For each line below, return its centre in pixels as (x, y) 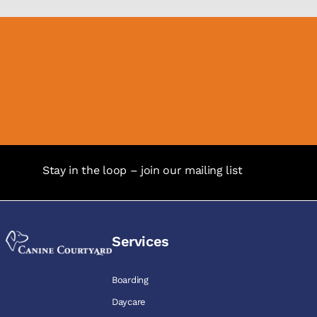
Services (140, 241)
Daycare (129, 301)
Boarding (130, 279)
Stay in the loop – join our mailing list (143, 171)
